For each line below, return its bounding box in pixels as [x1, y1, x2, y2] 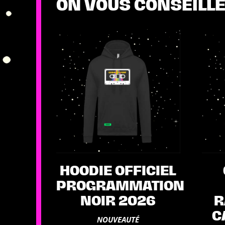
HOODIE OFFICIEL [60, 164, 177, 177]
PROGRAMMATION [56, 179, 184, 192]
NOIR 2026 [80, 194, 156, 207]
